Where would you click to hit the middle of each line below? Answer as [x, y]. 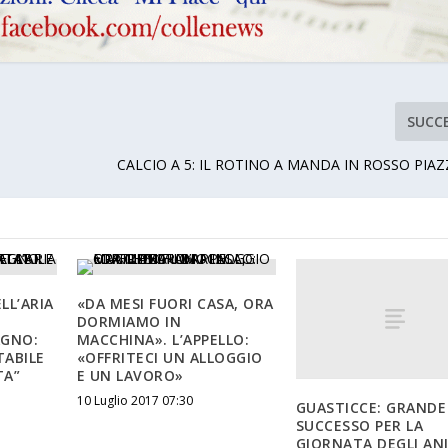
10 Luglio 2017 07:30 [134, 401]
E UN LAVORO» [130, 376]
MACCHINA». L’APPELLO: [163, 340]
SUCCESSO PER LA [359, 425]
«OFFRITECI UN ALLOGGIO [169, 358]
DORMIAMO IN [129, 322]
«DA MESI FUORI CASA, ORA [175, 304]
